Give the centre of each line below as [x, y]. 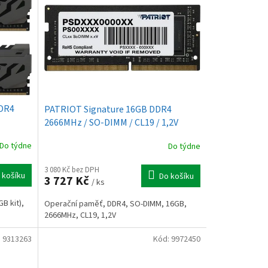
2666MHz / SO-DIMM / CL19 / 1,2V [111, 122]
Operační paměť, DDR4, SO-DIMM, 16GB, [115, 204]
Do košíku [176, 176]
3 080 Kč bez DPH [71, 170]
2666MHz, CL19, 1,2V [80, 215]
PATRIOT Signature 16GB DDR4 [108, 109]
